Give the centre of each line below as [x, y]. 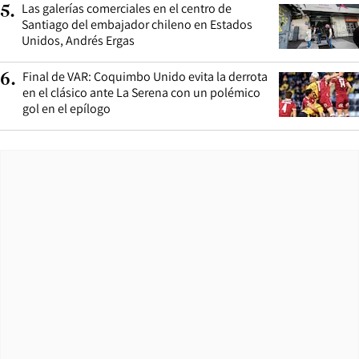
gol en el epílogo [67, 109]
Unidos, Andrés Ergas [78, 41]
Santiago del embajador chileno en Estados [137, 25]
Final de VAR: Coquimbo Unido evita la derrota [145, 77]
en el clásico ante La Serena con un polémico [141, 93]
